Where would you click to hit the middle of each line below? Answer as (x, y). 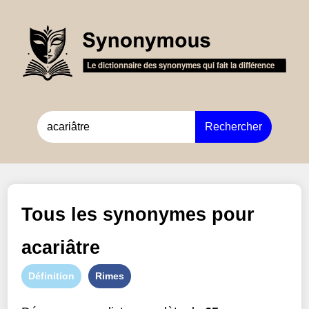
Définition (52, 276)
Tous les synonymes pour (138, 215)
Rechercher (233, 127)
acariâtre (61, 248)
